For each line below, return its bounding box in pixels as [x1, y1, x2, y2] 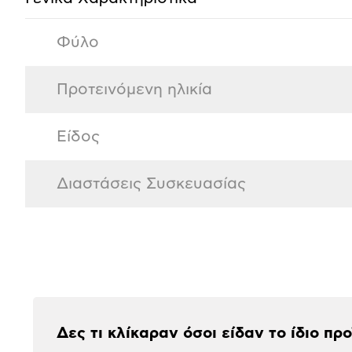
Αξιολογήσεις [24, 259, 167, 282]
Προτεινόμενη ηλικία [57, 81, 212, 97]
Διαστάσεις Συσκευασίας [57, 175, 246, 192]
